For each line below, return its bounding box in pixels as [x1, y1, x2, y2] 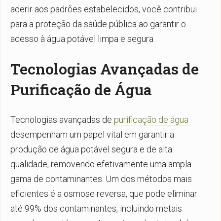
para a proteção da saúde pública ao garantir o [10, 18, 186, 29]
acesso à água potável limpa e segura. [10, 33, 155, 44]
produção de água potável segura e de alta [10, 144, 172, 154]
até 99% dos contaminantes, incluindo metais [10, 203, 182, 214]
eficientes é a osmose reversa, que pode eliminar [10, 188, 197, 199]
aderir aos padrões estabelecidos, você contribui [10, 3, 197, 14]
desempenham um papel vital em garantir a [10, 129, 174, 140]
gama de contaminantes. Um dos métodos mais [10, 173, 192, 184]
